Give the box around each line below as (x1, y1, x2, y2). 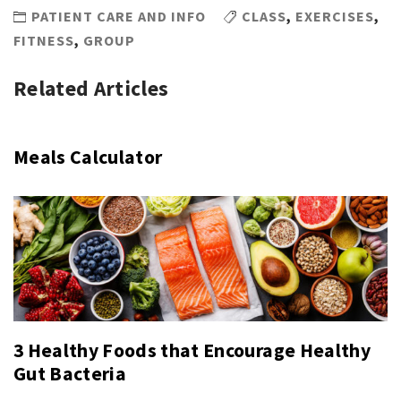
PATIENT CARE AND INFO (31, 6, 206, 25)
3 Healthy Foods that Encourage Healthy (13, 337, 371, 363)
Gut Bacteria (13, 361, 127, 386)
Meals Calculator (13, 144, 163, 169)
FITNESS (13, 31, 74, 50)
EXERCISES (295, 6, 374, 25)
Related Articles (13, 74, 169, 101)
